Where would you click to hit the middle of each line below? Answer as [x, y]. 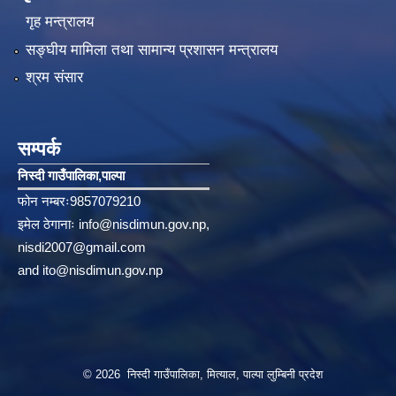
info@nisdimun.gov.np [142, 224]
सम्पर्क [39, 148]
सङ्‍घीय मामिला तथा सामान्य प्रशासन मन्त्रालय [151, 49]
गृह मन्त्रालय [59, 22]
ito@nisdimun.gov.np [103, 270]
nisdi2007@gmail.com [82, 247]
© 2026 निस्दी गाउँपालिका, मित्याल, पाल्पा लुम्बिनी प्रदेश [202, 374]
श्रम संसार [54, 77]
